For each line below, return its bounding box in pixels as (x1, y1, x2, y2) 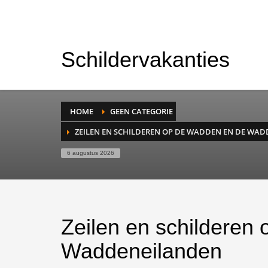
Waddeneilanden (61, 239, 222, 263)
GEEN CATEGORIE (110, 106, 173, 117)
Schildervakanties (61, 47, 230, 72)
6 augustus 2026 (67, 150, 114, 156)
